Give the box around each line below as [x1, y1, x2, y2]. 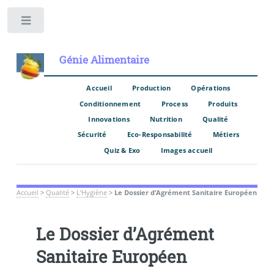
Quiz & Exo [104, 145, 141, 155]
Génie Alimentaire [59, 53, 149, 67]
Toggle [53, 18, 76, 28]
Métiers [212, 130, 240, 139]
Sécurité [77, 130, 107, 139]
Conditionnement [80, 98, 141, 108]
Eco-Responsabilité [127, 130, 193, 139]
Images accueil [160, 145, 213, 155]
